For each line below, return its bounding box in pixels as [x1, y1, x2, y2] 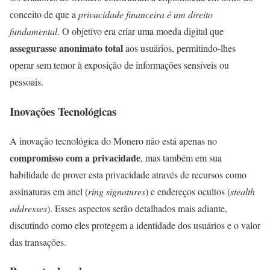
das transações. [10, 235, 66, 248]
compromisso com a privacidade [10, 150, 140, 165]
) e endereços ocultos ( [145, 184, 230, 198]
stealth [230, 184, 255, 198]
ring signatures [88, 184, 145, 198]
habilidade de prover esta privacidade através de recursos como [10, 168, 246, 181]
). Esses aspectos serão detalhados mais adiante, [47, 201, 227, 215]
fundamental [10, 25, 57, 38]
